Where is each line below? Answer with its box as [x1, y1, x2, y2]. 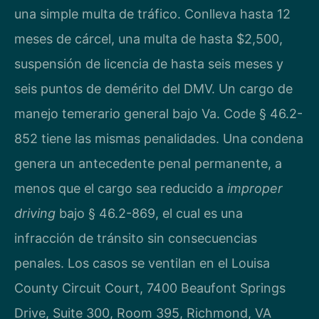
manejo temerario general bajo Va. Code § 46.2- [14, 106, 303, 122]
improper [227, 181, 283, 197]
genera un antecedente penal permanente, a [14, 156, 282, 172]
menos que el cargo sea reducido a [14, 181, 227, 197]
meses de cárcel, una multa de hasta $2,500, [14, 31, 283, 47]
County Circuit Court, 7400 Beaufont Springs [14, 281, 286, 296]
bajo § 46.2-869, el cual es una [56, 206, 243, 221]
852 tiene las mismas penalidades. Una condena [14, 131, 303, 147]
